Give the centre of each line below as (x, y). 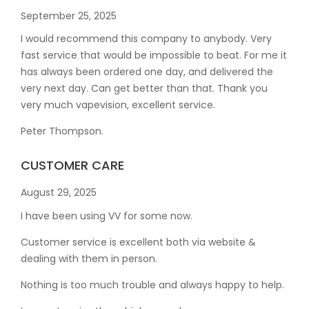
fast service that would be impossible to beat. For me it (154, 56)
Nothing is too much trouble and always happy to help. (152, 285)
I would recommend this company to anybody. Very (146, 39)
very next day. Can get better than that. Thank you (144, 89)
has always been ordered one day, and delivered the (147, 72)
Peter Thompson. (62, 131)
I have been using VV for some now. (107, 216)
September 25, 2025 (69, 16)
